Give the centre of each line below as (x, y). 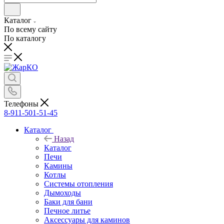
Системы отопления (78, 183)
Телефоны (22, 103)
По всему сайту (30, 29)
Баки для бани (68, 201)
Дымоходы (62, 192)
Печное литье (67, 210)
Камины (58, 165)
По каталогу (25, 38)
